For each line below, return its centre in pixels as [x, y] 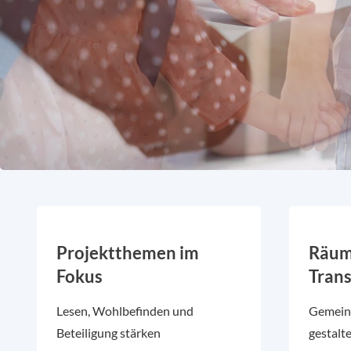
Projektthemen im [128, 253]
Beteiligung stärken [109, 333]
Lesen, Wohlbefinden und [125, 311]
